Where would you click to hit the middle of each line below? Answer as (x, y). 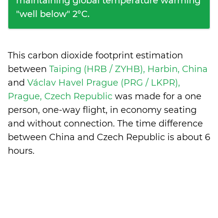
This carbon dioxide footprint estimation (95, 55)
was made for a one (158, 96)
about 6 (193, 137)
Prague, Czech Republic (61, 96)
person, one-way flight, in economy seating (102, 110)
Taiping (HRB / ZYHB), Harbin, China (128, 69)
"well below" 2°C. (53, 14)
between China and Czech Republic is (92, 137)
